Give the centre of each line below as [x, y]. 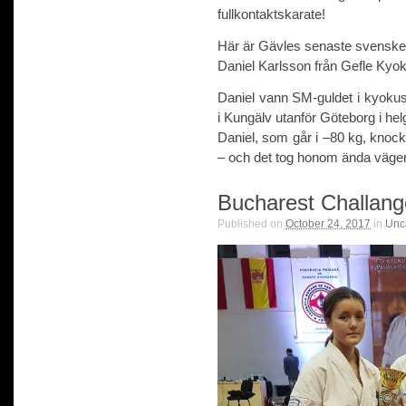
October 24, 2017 [328, 223]
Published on [251, 223]
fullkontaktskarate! [271, 14]
